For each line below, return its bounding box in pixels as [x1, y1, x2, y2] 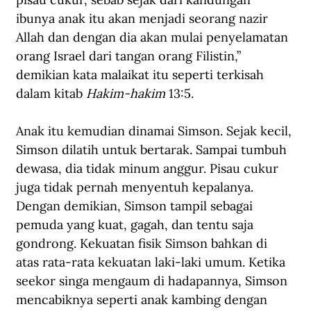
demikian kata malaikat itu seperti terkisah [16, 67, 267, 83]
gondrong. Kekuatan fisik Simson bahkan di [16, 235, 271, 252]
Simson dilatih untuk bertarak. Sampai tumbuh [16, 142, 290, 158]
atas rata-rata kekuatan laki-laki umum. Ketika [16, 254, 289, 271]
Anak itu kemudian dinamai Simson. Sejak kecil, [16, 123, 295, 140]
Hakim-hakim [86, 85, 165, 102]
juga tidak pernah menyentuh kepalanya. [16, 179, 257, 196]
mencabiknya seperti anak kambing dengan [16, 292, 271, 308]
